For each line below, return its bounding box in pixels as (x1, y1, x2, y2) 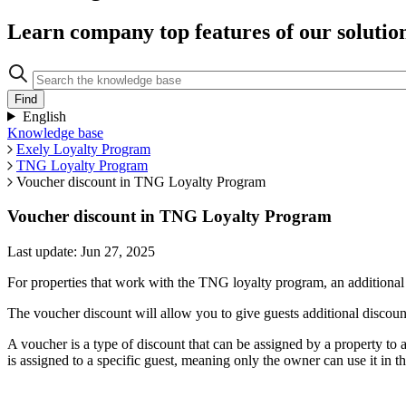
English (22, 108, 66, 124)
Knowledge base (7, 124, 103, 140)
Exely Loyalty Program (16, 140, 150, 157)
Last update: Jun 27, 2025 (7, 244, 155, 260)
